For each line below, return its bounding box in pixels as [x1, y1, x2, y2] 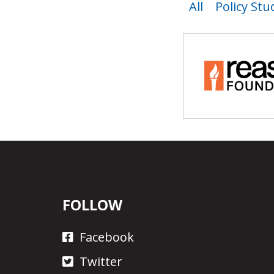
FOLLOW [62, 194, 122, 215]
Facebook [80, 228, 134, 245]
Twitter [80, 253, 122, 270]
